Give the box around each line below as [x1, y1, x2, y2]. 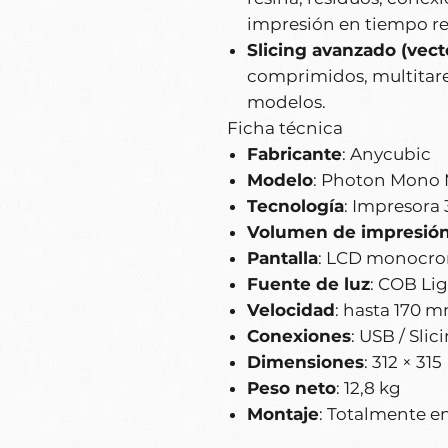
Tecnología [247, 196, 344, 217]
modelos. [247, 92, 326, 113]
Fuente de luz [247, 274, 370, 295]
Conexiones [247, 326, 351, 347]
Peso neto [247, 378, 336, 399]
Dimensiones [247, 352, 364, 373]
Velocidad [247, 300, 335, 321]
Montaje [247, 404, 319, 425]
